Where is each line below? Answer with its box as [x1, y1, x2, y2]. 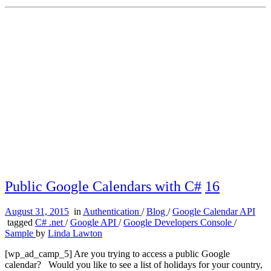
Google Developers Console [123, 217, 234, 228]
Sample [5, 228, 36, 239]
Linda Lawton [48, 228, 102, 239]
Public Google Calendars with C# [5, 178, 201, 194]
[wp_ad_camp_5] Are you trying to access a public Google [5, 249, 230, 260]
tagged [5, 217, 35, 228]
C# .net [35, 217, 65, 228]
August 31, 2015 [5, 206, 69, 217]
